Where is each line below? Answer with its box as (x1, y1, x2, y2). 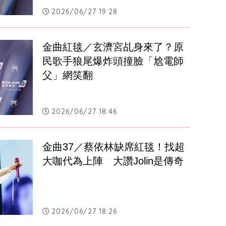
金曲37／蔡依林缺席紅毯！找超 (42, 141, 185, 153)
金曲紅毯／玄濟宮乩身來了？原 (42, 41, 184, 53)
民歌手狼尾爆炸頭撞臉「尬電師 (42, 55, 184, 67)
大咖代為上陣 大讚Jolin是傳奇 (42, 155, 184, 167)
